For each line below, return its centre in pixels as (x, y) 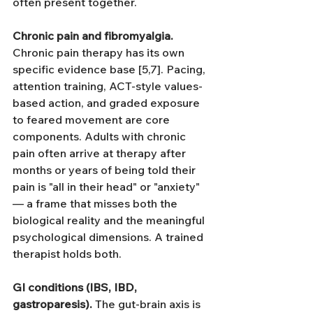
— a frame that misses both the (96, 203)
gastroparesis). (52, 304)
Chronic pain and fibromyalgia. (93, 36)
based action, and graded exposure (108, 103)
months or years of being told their (105, 170)
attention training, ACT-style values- (108, 86)
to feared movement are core (93, 119)
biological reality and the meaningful (110, 220)
